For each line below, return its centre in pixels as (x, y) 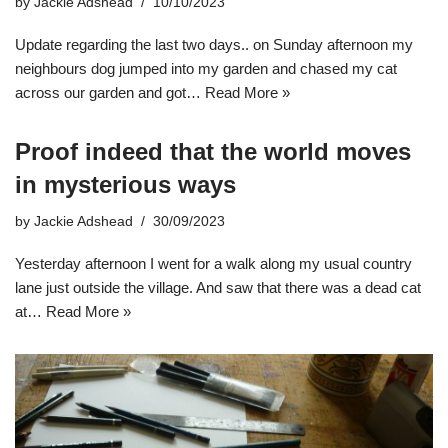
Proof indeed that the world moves (213, 152)
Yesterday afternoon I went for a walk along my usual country (213, 264)
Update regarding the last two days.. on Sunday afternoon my (214, 45)
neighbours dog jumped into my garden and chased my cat (206, 69)
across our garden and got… (110, 93)
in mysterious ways (125, 185)
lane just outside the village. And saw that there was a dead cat (218, 288)
